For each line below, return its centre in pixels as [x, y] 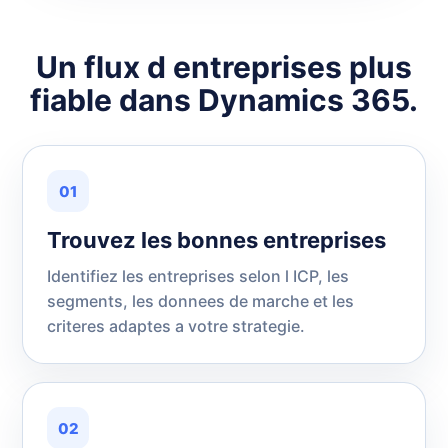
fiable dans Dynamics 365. [224, 100]
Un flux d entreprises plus [224, 67]
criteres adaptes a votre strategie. [176, 326]
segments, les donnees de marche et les [200, 301]
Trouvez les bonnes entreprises [216, 240]
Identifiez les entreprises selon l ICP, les [198, 276]
